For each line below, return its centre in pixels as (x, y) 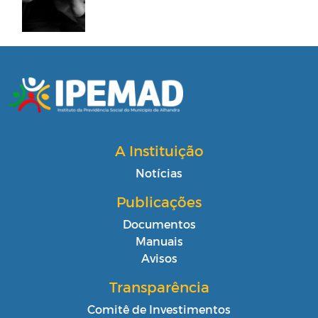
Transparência (159, 286)
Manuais (159, 241)
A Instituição (159, 150)
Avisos (159, 258)
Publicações (159, 201)
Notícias (159, 172)
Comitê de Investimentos (159, 309)
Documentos (159, 224)
